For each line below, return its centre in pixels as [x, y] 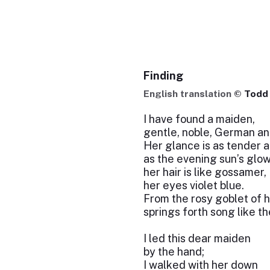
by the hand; [174, 252]
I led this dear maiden [197, 238]
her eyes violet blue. [193, 185]
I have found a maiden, [199, 119]
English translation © [193, 94]
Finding [163, 76]
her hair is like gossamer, [205, 172]
